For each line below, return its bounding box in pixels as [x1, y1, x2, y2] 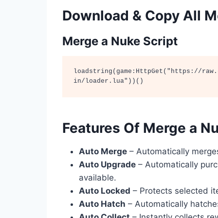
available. [79, 172, 116, 182]
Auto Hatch [79, 199, 126, 209]
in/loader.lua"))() [73, 77, 144, 85]
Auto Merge [79, 146, 127, 156]
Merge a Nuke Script [62, 34, 178, 48]
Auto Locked [79, 185, 130, 196]
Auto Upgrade [79, 159, 136, 169]
